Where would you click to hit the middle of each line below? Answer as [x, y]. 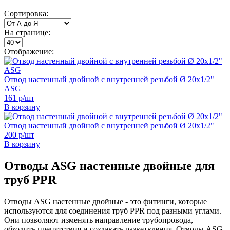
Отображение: [29, 51]
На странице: [27, 32]
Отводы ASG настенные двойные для [109, 166]
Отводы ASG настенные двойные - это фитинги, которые [106, 201]
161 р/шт [19, 98]
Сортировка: [26, 13]
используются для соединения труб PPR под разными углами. [113, 210]
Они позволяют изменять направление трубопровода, [99, 220]
